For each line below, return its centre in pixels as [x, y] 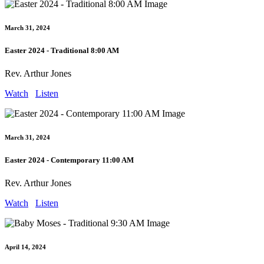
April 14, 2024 [25, 247]
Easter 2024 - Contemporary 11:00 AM [69, 160]
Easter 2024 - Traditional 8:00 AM [62, 50]
